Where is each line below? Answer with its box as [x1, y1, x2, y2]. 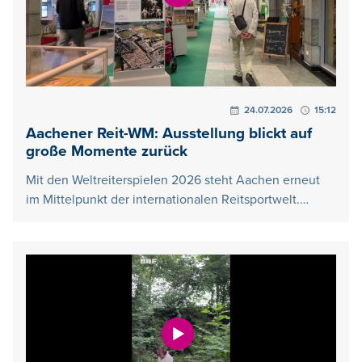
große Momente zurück [26, 142, 187, 162]
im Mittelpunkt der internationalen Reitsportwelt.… [26, 192, 309, 208]
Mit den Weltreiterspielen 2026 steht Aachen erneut [26, 172, 320, 189]
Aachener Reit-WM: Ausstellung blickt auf [26, 124, 312, 144]
